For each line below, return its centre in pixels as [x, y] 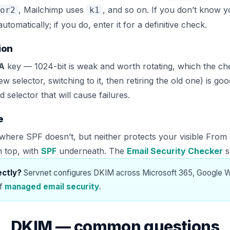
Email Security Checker [175, 151]
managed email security [52, 187]
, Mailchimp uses [52, 10]
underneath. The [92, 151]
